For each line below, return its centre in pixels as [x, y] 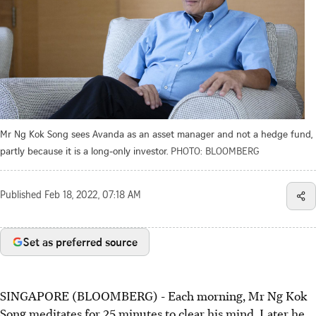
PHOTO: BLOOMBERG [215, 150]
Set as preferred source [80, 242]
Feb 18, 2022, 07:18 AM [93, 196]
